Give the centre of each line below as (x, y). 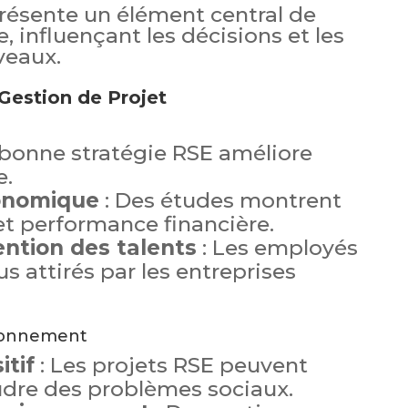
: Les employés (277, 247)
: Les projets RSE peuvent (171, 365)
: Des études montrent (220, 200)
